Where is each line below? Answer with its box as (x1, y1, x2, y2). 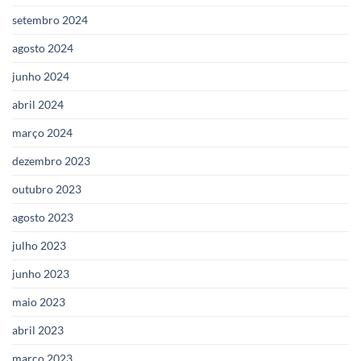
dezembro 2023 (12, 153, 90, 168)
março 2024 (12, 125, 73, 139)
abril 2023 (12, 322, 64, 337)
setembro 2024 (12, 12, 88, 27)
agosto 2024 (12, 40, 73, 55)
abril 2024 (12, 97, 64, 111)
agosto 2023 (12, 210, 73, 224)
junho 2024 (12, 68, 69, 83)
